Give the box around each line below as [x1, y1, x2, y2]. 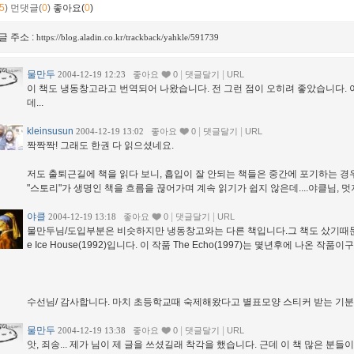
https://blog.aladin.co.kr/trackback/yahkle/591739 [36, 32, 219, 42]
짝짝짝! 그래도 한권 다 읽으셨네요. [27, 139, 174, 151]
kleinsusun [27, 125, 73, 137]
